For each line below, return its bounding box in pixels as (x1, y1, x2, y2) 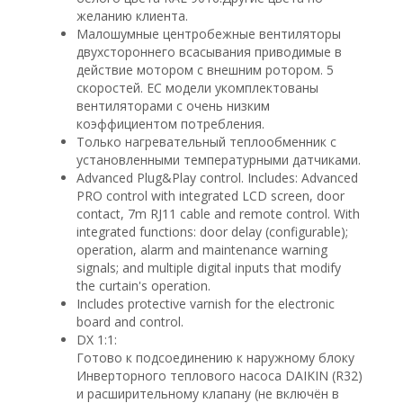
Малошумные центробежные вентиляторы (76, 25, 341, 43)
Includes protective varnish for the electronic (76, 295, 335, 313)
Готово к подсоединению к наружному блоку (76, 349, 354, 367)
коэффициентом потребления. (76, 115, 264, 133)
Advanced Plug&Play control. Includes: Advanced (76, 169, 358, 187)
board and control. (76, 313, 184, 331)
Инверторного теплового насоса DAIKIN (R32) (76, 367, 363, 385)
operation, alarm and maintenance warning (76, 241, 327, 259)
